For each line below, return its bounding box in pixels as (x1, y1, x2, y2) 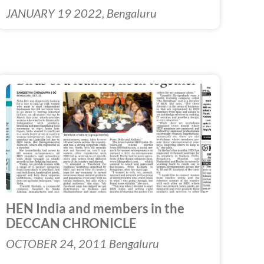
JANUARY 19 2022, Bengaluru (5, 5, 157, 20)
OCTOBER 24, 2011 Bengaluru (5, 236, 159, 250)
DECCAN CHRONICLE (5, 215, 137, 231)
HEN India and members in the (5, 200, 184, 216)
